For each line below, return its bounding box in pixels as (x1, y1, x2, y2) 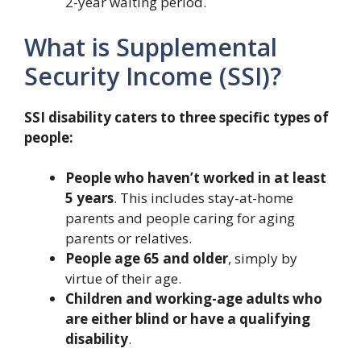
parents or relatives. (65, 229, 192, 247)
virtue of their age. (65, 269, 181, 288)
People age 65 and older (65, 249, 228, 268)
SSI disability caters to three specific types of (24, 107, 329, 127)
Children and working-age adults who (65, 289, 322, 308)
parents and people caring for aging (65, 209, 295, 227)
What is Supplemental (24, 30, 277, 64)
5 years (65, 189, 114, 207)
